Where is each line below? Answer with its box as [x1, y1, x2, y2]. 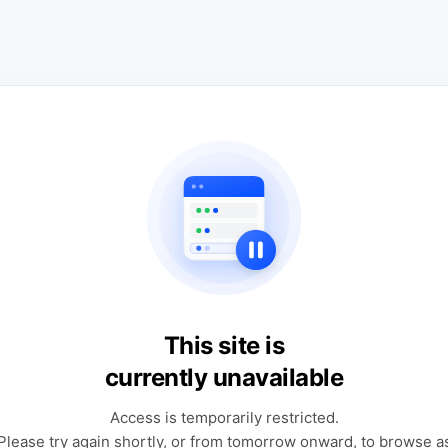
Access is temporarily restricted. [109, 408, 339, 427]
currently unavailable [104, 363, 344, 392]
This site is [163, 331, 285, 360]
